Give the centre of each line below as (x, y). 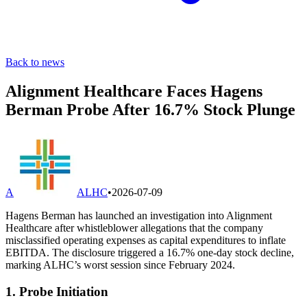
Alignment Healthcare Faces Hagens (134, 91)
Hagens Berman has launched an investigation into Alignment (139, 215)
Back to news (35, 62)
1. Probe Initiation (57, 291)
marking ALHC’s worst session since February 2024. (120, 265)
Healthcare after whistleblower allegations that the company (134, 228)
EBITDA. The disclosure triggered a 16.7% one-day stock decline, (150, 252)
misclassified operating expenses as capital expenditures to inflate (146, 240)
